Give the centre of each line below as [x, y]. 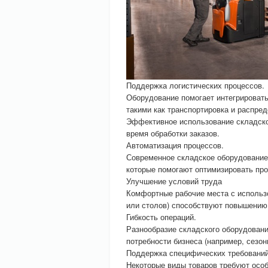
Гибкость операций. [161, 217]
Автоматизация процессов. [175, 145]
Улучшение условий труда [174, 181]
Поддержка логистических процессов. [195, 85]
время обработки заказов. [173, 133]
